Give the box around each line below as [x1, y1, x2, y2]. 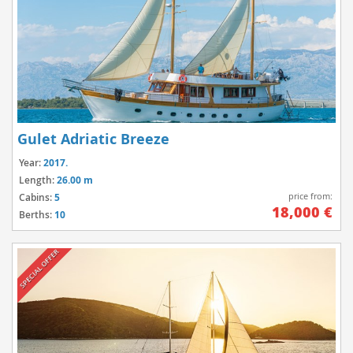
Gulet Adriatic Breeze [17, 129, 169, 150]
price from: [288, 190, 333, 202]
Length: [19, 173, 57, 188]
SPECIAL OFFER [17, 247, 61, 291]
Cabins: [19, 191, 54, 205]
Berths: [19, 208, 54, 222]
